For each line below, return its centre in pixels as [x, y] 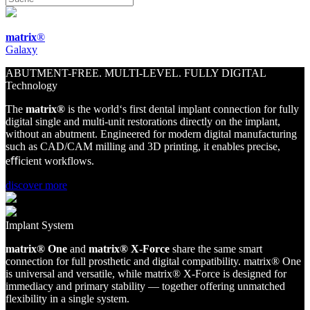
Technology [31, 85]
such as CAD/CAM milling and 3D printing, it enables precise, [143, 146]
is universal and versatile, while [75, 274]
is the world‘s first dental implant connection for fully [182, 109]
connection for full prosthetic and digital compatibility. [125, 261]
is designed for [253, 274]
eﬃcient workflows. [50, 161]
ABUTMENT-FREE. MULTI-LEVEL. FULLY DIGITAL [136, 73]
